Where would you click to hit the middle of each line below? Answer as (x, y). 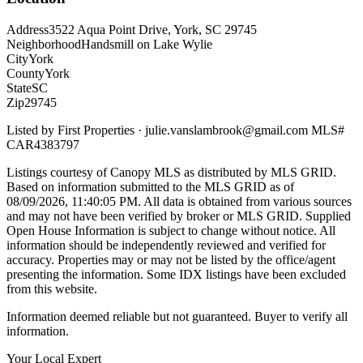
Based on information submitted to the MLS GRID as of (150, 186)
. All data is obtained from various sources (245, 201)
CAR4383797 (43, 144)
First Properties (96, 130)
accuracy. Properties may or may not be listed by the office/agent (171, 259)
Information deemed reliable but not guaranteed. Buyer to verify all (177, 316)
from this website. (52, 288)
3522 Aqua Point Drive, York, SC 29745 (153, 29)
